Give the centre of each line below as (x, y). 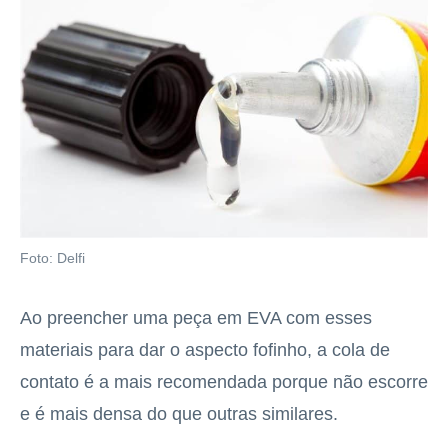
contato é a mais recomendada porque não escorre (224, 382)
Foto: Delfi (52, 259)
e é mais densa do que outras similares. (179, 414)
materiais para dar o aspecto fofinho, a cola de (205, 350)
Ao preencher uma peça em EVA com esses (196, 318)
